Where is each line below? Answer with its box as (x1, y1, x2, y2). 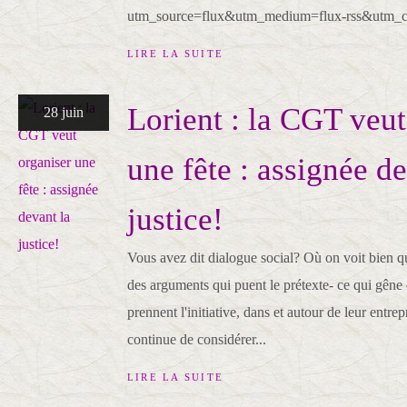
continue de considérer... (127, 332, 266, 347)
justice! (127, 202, 223, 237)
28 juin (44, 104, 84, 120)
